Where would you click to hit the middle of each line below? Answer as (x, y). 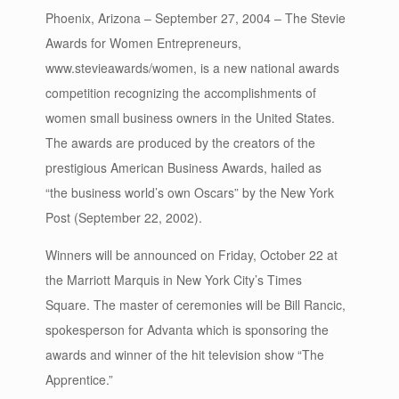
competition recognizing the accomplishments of (181, 93)
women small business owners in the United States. (190, 118)
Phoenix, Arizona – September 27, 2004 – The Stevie (195, 18)
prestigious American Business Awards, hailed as (183, 167)
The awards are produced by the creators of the (180, 142)
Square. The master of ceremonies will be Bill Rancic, (195, 305)
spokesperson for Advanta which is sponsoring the (187, 330)
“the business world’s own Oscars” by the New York (190, 192)
